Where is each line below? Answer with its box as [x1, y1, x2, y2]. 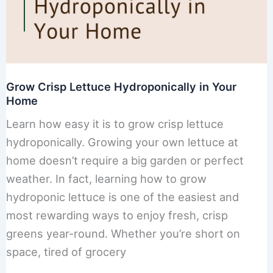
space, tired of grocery [5, 245, 126, 259]
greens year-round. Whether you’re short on [5, 227, 240, 241]
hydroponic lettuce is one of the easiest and [5, 190, 239, 204]
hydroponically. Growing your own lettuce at [5, 135, 238, 149]
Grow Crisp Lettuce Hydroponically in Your [5, 80, 236, 94]
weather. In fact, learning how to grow [5, 172, 207, 186]
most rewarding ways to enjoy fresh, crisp [5, 208, 228, 222]
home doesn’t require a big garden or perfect [5, 154, 244, 168]
